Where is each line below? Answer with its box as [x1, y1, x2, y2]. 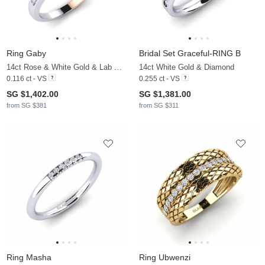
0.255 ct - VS [139, 74, 180, 83]
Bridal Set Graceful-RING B [139, 48, 241, 58]
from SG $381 [7, 101, 47, 109]
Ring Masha [7, 252, 51, 262]
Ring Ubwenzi [139, 252, 190, 262]
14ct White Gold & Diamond [139, 62, 234, 72]
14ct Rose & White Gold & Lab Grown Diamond [114, 62, 122, 72]
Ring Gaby [7, 48, 46, 58]
